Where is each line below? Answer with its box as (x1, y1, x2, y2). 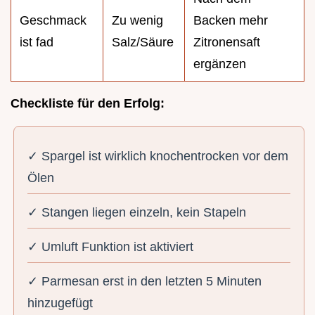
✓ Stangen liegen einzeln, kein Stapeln (27, 205, 247, 220)
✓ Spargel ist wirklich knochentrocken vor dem (27, 149, 289, 164)
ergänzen (193, 57, 246, 72)
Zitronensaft (193, 35, 260, 50)
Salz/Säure (112, 35, 174, 50)
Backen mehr (193, 13, 268, 28)
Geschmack (20, 13, 86, 28)
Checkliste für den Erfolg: (11, 96, 165, 111)
